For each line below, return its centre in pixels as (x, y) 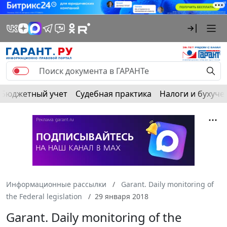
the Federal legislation (44, 196)
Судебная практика (113, 93)
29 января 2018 (122, 196)
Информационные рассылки (56, 184)
